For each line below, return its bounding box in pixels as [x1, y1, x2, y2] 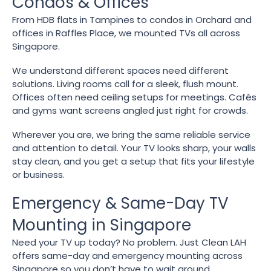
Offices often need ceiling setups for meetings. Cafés [12, 90, 256, 103]
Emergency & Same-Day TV [12, 192, 229, 214]
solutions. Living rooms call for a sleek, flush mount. [12, 77, 238, 90]
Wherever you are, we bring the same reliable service [12, 128, 250, 141]
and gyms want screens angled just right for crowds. [12, 103, 248, 117]
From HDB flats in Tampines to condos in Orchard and [12, 13, 252, 26]
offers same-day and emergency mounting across [12, 249, 243, 262]
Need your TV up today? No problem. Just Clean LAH [12, 235, 246, 249]
